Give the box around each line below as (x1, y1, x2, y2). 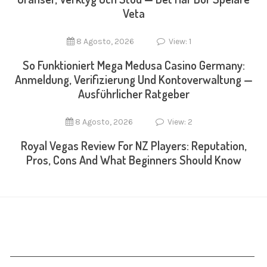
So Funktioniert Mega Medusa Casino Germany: (22, 57, 245, 73)
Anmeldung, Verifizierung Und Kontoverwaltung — (14, 72, 253, 87)
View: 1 (167, 36, 191, 46)
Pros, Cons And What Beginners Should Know (26, 152, 241, 167)
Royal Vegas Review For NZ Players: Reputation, (20, 138, 247, 153)
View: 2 (166, 117, 193, 127)
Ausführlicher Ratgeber (77, 86, 190, 101)
